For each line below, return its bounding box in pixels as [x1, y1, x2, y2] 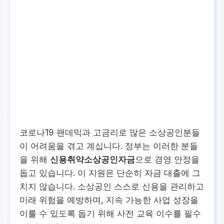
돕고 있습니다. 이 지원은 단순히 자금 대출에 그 [19, 167, 201, 178]
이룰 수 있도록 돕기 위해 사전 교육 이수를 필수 [19, 208, 201, 218]
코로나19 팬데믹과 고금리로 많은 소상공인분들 [19, 127, 200, 137]
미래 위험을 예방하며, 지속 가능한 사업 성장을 [19, 194, 199, 205]
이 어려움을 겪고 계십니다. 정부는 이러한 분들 [19, 140, 198, 151]
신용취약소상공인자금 [50, 154, 135, 164]
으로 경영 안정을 [135, 154, 200, 164]
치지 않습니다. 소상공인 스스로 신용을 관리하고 [19, 181, 204, 191]
